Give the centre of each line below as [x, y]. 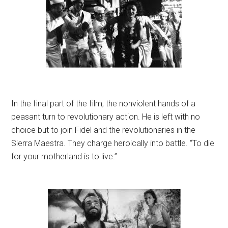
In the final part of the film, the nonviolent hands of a [104, 104]
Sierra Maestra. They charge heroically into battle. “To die [113, 144]
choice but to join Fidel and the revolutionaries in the [104, 130]
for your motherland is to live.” [64, 157]
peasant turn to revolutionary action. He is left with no [106, 117]
